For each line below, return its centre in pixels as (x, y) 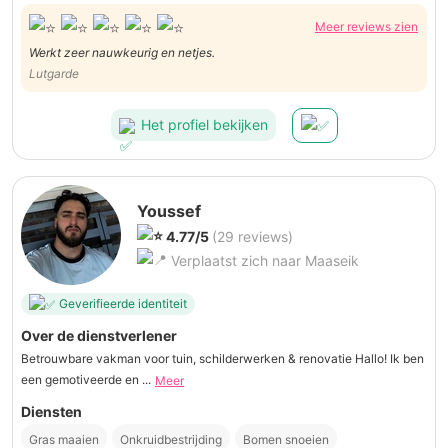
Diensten (51, 412)
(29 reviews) (252, 236)
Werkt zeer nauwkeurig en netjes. (122, 52)
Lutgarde (54, 73)
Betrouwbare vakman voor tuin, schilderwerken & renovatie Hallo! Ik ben (222, 358)
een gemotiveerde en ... (86, 379)
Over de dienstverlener (99, 335)
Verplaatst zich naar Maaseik (263, 260)
